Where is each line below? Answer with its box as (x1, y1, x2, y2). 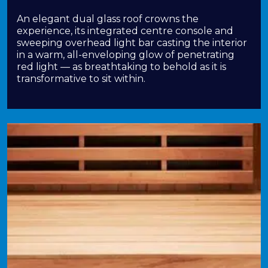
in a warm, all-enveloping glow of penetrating (17, 49, 234, 60)
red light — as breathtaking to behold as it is (17, 61, 226, 72)
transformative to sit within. (17, 73, 145, 84)
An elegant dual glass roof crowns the (17, 13, 199, 25)
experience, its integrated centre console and (17, 25, 233, 36)
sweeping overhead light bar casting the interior (17, 37, 247, 48)
